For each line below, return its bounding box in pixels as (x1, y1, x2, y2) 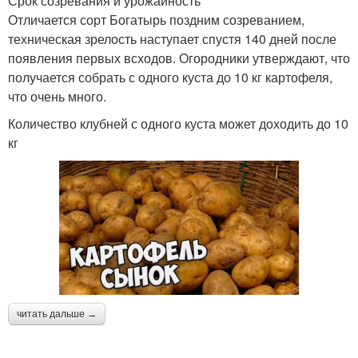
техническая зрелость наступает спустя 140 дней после (8, 29, 336, 48)
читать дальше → (17, 308, 97, 320)
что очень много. (8, 86, 106, 105)
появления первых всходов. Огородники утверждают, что (8, 48, 350, 67)
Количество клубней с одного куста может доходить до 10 (8, 113, 348, 133)
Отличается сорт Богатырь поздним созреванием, (8, 10, 304, 29)
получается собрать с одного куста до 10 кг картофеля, (8, 67, 332, 86)
